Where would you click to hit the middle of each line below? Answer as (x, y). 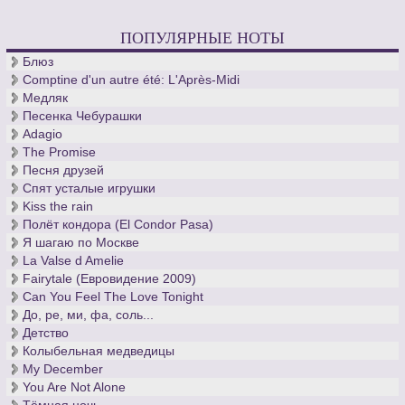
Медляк (46, 98)
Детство (46, 333)
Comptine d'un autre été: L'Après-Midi (132, 80)
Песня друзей (64, 170)
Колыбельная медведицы (99, 351)
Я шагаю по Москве (81, 243)
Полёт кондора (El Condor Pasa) (118, 225)
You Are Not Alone (75, 387)
